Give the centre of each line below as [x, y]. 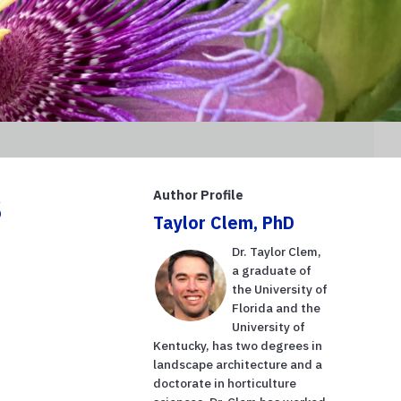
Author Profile [199, 194]
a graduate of [272, 270]
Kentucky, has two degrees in [238, 345]
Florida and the [277, 307]
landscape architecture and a [238, 364]
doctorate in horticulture [225, 383]
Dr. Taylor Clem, [277, 251]
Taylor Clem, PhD [224, 222]
